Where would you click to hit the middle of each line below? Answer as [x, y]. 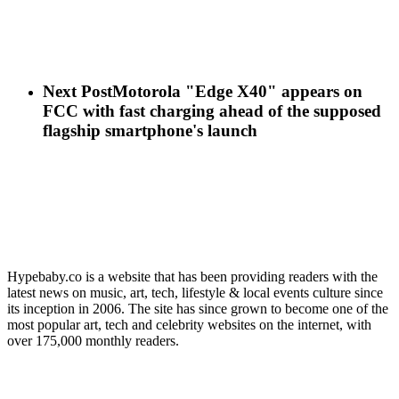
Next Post [77, 92]
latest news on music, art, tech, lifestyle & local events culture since [195, 293]
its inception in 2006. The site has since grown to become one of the [198, 309]
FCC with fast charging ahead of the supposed [212, 111]
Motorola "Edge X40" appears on [237, 92]
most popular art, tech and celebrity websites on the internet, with [189, 325]
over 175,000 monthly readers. [93, 341]
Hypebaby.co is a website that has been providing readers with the [192, 277]
